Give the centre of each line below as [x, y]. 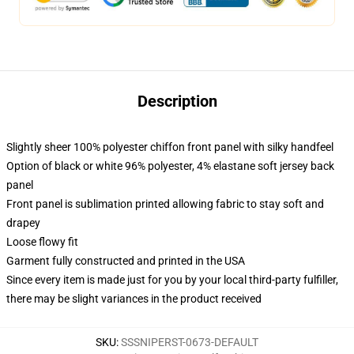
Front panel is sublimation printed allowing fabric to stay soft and [165, 204]
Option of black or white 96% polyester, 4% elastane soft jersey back [170, 166]
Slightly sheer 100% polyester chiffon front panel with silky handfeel [170, 147]
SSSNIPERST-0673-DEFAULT [190, 342]
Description [177, 101]
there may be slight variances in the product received [134, 299]
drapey [23, 223]
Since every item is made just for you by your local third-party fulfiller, [172, 280]
